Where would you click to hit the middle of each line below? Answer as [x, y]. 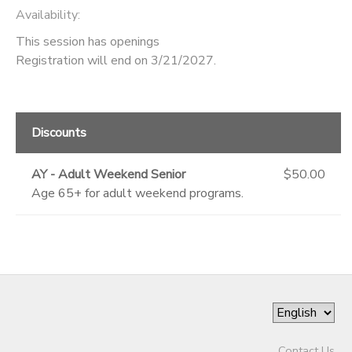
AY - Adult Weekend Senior [108, 174]
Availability [47, 15]
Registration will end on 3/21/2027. [116, 60]
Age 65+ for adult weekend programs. [137, 193]
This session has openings [88, 41]
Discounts [59, 132]
